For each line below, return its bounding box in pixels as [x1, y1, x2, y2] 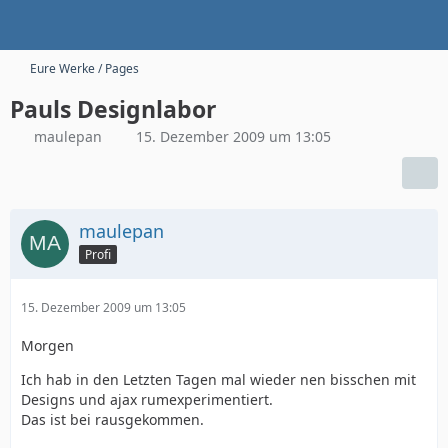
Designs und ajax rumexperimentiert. [21, 390, 273, 409]
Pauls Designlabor [10, 93, 216, 125]
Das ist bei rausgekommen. [21, 410, 204, 429]
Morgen [21, 336, 74, 355]
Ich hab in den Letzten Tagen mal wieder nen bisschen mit [21, 370, 416, 389]
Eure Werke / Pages [30, 60, 139, 77]
